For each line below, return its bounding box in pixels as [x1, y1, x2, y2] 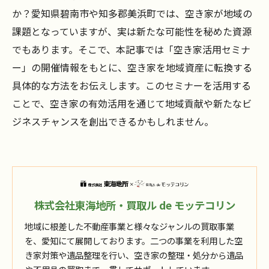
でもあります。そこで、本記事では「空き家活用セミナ [12, 42, 250, 56]
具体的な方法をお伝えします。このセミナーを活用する [12, 78, 251, 92]
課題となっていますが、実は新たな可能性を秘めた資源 [12, 24, 252, 38]
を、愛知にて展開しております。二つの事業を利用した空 [25, 234, 243, 247]
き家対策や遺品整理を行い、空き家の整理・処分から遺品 [25, 249, 243, 262]
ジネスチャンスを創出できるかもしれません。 [12, 114, 214, 128]
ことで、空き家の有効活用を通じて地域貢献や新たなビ [12, 96, 252, 110]
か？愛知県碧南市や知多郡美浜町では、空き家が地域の [12, 6, 252, 20]
